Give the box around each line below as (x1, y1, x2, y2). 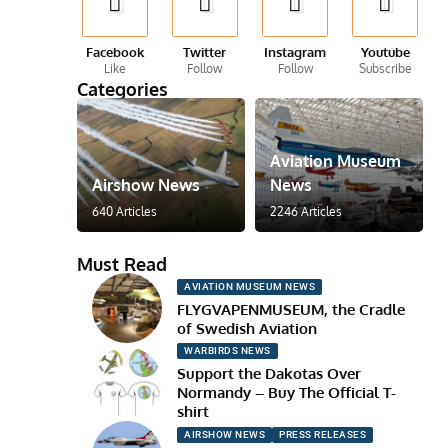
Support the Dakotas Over (177, 364, 362, 384)
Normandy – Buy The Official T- (177, 383, 397, 403)
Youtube (360, 44, 410, 60)
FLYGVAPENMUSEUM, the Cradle (177, 299, 406, 319)
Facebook (85, 44, 144, 60)
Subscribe (358, 61, 412, 76)
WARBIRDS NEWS (184, 345, 271, 357)
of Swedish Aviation (177, 318, 318, 338)
